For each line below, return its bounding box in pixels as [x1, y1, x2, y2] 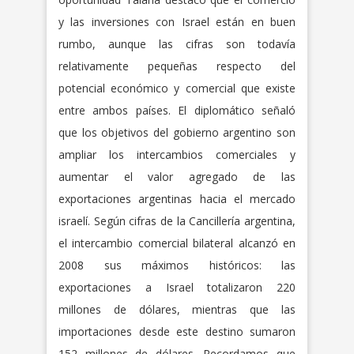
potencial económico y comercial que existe [58, 80, 296, 96]
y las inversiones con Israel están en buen [58, 13, 296, 29]
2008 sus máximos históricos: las [58, 257, 296, 273]
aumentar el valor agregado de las [58, 168, 296, 184]
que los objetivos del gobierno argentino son [58, 124, 296, 140]
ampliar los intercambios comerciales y [58, 146, 296, 162]
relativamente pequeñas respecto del [58, 58, 296, 73]
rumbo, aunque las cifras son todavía [58, 36, 296, 51]
